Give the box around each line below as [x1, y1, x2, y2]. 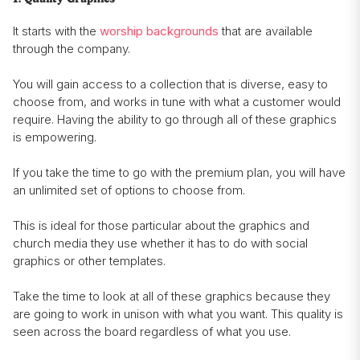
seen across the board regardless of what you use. [13, 324, 291, 340]
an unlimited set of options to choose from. [13, 182, 245, 198]
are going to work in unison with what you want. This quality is [13, 306, 343, 322]
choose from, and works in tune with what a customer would [13, 94, 341, 110]
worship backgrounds [100, 23, 219, 39]
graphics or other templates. [13, 253, 169, 269]
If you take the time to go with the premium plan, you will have [13, 165, 346, 181]
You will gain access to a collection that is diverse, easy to [13, 76, 328, 92]
